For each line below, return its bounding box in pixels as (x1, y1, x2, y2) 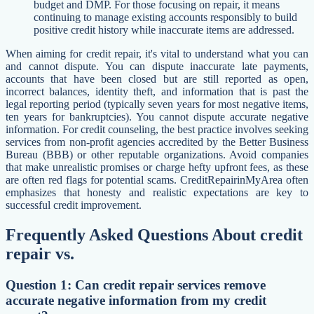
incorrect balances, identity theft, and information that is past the (6, 85, 308, 97)
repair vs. (6, 244, 74, 263)
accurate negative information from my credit (6, 292, 266, 308)
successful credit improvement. (6, 198, 142, 211)
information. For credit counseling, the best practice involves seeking (6, 123, 308, 135)
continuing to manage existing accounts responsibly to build (34, 11, 297, 23)
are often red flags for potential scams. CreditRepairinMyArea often (6, 173, 308, 186)
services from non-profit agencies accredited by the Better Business (6, 135, 308, 148)
